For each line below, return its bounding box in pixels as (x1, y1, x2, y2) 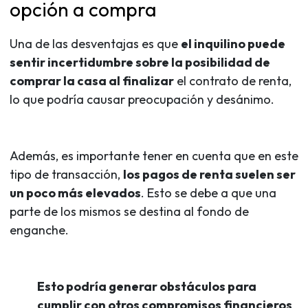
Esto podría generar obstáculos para (37, 278, 256, 294)
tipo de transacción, (10, 166, 123, 182)
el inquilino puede (181, 35, 285, 52)
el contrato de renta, (174, 72, 291, 89)
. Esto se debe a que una (141, 184, 276, 201)
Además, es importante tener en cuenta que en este (10, 147, 298, 164)
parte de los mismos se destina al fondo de (10, 203, 249, 219)
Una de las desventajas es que (10, 35, 181, 52)
